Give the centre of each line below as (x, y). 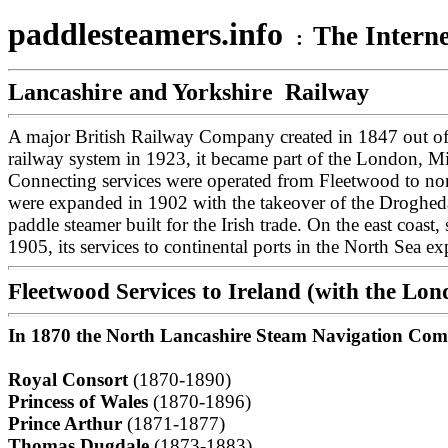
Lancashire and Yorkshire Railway (188, 92)
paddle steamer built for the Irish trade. (157, 224)
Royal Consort (70, 379)
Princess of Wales (80, 401)
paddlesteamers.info (149, 34)
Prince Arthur (67, 423)
